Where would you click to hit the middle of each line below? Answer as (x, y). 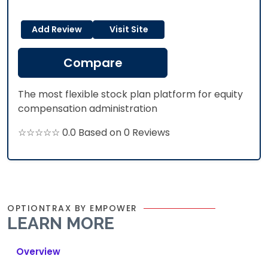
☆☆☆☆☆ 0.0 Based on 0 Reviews (94, 133)
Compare (93, 63)
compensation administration (88, 109)
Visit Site (129, 29)
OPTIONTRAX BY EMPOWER (72, 208)
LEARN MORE (61, 223)
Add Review (57, 29)
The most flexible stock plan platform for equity (130, 94)
